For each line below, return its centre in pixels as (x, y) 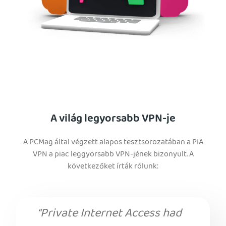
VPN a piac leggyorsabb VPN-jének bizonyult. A (113, 155)
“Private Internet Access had (109, 214)
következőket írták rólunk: (113, 167)
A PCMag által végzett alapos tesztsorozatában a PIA (113, 143)
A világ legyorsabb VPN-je (113, 120)
